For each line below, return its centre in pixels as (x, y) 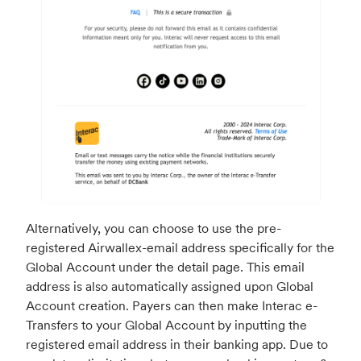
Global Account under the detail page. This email (165, 266)
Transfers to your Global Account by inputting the (166, 324)
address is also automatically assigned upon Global (170, 286)
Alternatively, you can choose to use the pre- (154, 228)
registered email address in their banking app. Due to (177, 344)
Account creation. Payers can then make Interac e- (172, 305)
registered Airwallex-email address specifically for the (180, 247)
